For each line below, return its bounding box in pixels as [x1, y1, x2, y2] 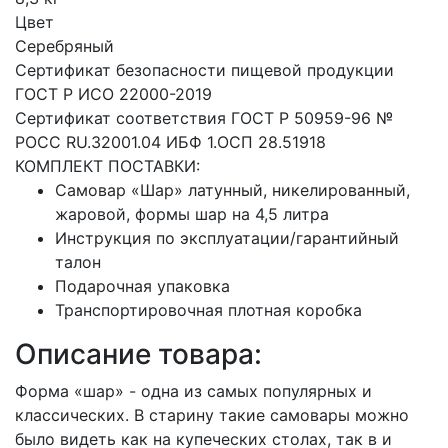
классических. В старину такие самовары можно [15, 404, 409, 425]
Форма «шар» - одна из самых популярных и [15, 380, 372, 401]
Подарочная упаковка [55, 275, 230, 296]
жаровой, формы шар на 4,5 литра [55, 203, 329, 224]
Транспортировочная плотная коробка [55, 299, 362, 320]
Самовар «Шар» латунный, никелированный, [55, 179, 410, 200]
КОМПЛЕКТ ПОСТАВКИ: [15, 155, 200, 176]
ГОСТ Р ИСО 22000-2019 [15, 83, 212, 104]
